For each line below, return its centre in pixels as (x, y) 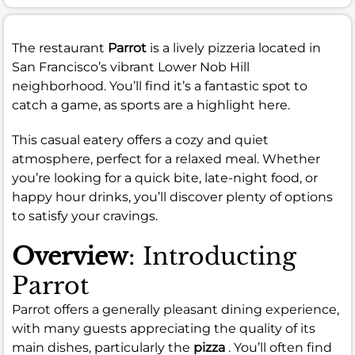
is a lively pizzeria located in (234, 48)
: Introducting (212, 256)
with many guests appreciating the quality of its (164, 328)
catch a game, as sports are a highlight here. (151, 105)
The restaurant (60, 48)
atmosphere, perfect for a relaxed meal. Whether (166, 158)
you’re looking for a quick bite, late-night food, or (165, 177)
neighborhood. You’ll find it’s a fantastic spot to (160, 86)
